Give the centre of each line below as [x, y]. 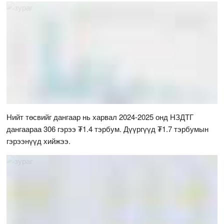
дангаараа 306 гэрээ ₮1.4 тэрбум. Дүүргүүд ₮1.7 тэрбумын [108, 129]
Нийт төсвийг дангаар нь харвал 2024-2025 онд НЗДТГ [100, 117]
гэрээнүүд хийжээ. [40, 141]
